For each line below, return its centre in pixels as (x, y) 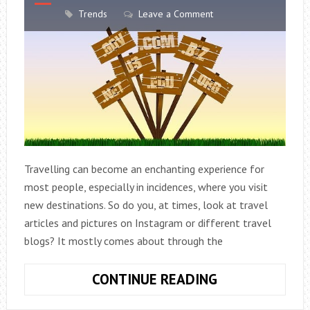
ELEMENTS (250, 297)
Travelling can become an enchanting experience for (144, 169)
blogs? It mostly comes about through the (123, 241)
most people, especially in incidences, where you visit (146, 187)
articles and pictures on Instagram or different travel (147, 223)
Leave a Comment (175, 14)
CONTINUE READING (155, 280)
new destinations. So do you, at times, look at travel (146, 205)
